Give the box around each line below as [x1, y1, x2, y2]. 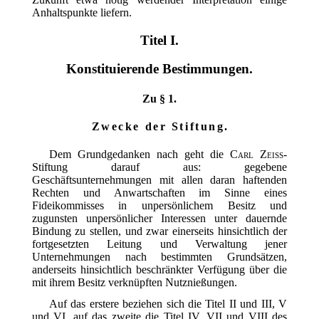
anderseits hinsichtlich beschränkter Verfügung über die [31, 263, 288, 276]
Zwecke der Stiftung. [91, 120, 229, 132]
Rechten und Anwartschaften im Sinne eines [31, 187, 288, 199]
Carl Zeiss [230, 148, 284, 161]
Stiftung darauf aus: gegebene [31, 161, 288, 174]
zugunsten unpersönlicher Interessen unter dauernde [31, 212, 288, 225]
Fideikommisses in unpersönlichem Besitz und [31, 199, 288, 212]
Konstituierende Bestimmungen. [66, 61, 253, 77]
